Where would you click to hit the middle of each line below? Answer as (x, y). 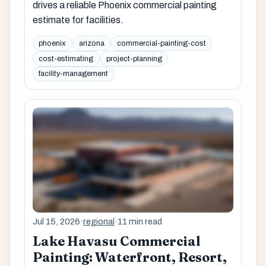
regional (99, 221)
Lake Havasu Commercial (116, 242)
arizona (91, 44)
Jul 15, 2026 (56, 221)
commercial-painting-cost (161, 44)
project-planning (134, 58)
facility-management (74, 74)
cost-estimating (66, 58)
